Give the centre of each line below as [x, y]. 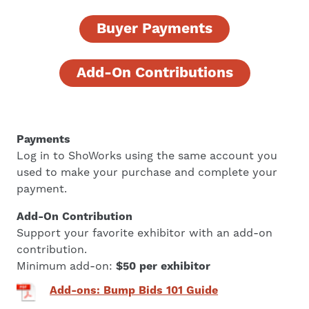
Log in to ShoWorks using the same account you [147, 156]
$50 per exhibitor [163, 266]
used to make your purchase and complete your [147, 172]
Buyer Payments [154, 29]
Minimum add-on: [67, 266]
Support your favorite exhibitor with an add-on [145, 233]
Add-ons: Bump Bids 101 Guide [134, 291]
